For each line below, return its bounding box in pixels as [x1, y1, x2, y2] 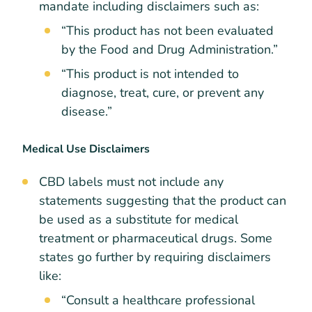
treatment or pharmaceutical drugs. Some [39, 230, 272, 247]
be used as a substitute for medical [39, 211, 238, 228]
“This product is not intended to [61, 65, 239, 82]
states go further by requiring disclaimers [39, 249, 271, 266]
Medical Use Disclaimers [22, 141, 150, 157]
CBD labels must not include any [39, 173, 224, 191]
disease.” [61, 102, 112, 120]
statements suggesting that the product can [39, 192, 286, 210]
